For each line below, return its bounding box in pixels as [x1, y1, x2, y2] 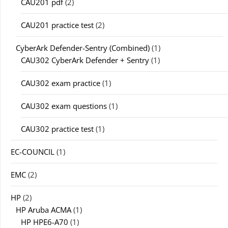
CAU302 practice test [21, 124, 94, 134]
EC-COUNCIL [11, 147, 54, 157]
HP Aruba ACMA [16, 205, 71, 215]
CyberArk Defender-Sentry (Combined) [16, 43, 150, 53]
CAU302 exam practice [21, 78, 100, 88]
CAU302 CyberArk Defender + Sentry [21, 55, 149, 65]
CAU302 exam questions [21, 101, 107, 111]
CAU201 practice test [21, 20, 94, 30]
